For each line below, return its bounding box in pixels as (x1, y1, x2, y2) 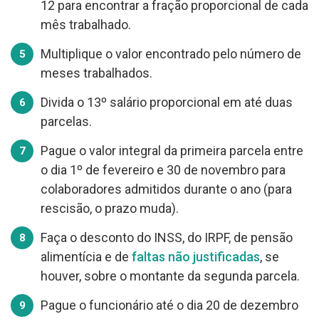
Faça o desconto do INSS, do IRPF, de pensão (41, 229, 293, 245)
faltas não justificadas (132, 249, 260, 264)
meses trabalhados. (41, 65, 152, 80)
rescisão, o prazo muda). (41, 200, 179, 216)
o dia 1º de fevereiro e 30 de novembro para (41, 162, 286, 177)
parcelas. (41, 113, 92, 129)
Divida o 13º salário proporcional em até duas (41, 94, 293, 110)
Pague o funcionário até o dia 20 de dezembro (41, 297, 298, 313)
